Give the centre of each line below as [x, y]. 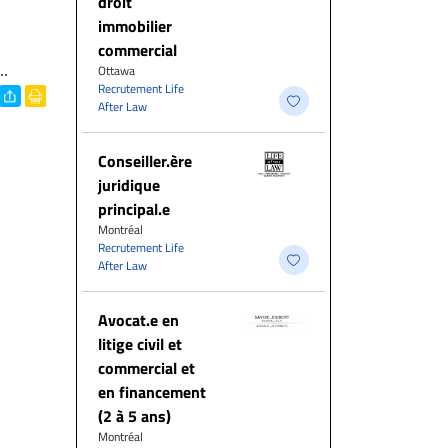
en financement [152, 392]
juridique [129, 185]
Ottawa [116, 70]
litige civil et [140, 344]
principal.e [134, 209]
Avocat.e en [138, 320]
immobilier [135, 26]
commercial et [146, 368]
